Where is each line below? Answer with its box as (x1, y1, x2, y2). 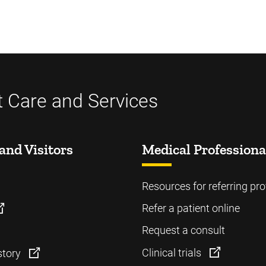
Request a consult (142, 223, 225, 236)
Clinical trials (142, 246, 204, 259)
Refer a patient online (142, 201, 240, 214)
